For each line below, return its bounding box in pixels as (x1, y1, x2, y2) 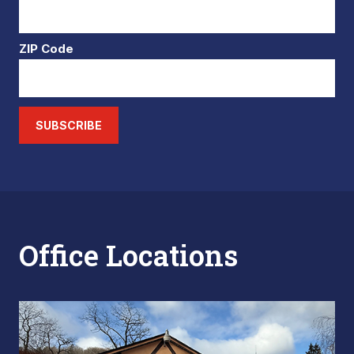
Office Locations (19, 236, 238, 274)
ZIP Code (19, 41, 73, 56)
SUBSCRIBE (36, 119, 102, 132)
